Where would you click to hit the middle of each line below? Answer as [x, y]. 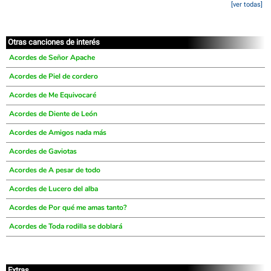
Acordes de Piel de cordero [54, 76]
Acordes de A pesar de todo [55, 170]
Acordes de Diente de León [53, 114]
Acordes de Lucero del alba [54, 189]
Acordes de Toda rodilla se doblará [66, 226]
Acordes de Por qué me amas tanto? [68, 207]
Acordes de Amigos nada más [58, 132]
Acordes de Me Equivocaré [53, 95]
